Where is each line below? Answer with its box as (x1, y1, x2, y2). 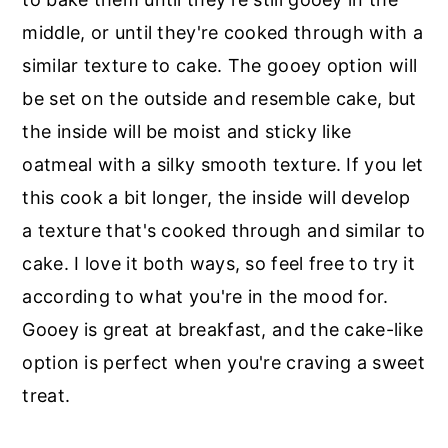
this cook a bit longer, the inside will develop (22, 186, 411, 208)
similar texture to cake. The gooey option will (22, 54, 418, 76)
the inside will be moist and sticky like (22, 120, 352, 142)
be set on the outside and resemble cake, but (22, 87, 417, 109)
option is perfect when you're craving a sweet (22, 351, 425, 373)
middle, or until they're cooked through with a (22, 21, 424, 43)
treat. (22, 384, 71, 406)
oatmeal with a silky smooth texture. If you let (22, 153, 424, 175)
